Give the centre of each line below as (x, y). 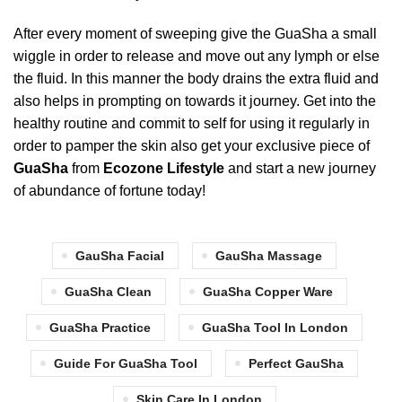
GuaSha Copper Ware (268, 292)
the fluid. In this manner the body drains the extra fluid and (196, 79)
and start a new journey (300, 168)
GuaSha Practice (100, 328)
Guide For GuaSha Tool (126, 363)
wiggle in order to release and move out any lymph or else (197, 56)
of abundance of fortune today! (109, 191)
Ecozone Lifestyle (164, 168)
